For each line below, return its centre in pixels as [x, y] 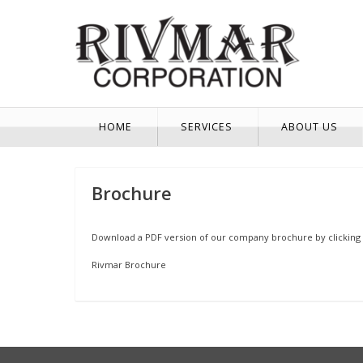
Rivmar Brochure [129, 264]
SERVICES [207, 127]
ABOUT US [310, 127]
